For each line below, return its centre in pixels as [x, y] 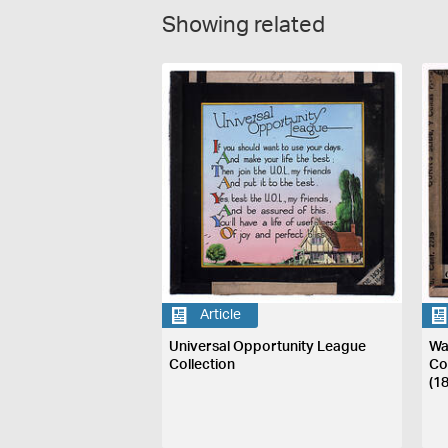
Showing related [243, 24]
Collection [202, 364]
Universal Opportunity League [268, 346]
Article [221, 315]
